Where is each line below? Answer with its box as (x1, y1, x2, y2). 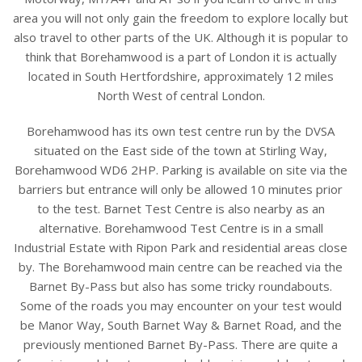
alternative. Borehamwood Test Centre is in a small (38, 219, 323, 236)
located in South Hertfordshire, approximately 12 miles (27, 67, 334, 84)
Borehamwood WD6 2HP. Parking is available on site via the (14, 161, 347, 178)
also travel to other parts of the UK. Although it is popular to (13, 28, 348, 45)
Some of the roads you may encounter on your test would (19, 297, 342, 314)
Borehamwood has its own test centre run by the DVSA (27, 122, 335, 139)
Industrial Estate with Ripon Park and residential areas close (14, 238, 347, 255)
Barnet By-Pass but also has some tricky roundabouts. (29, 277, 332, 294)
